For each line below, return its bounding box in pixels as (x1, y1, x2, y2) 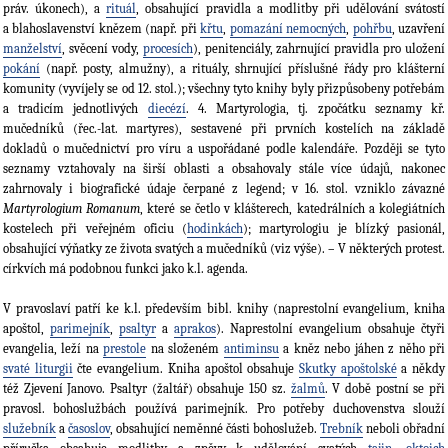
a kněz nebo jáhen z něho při (278, 341, 446, 357)
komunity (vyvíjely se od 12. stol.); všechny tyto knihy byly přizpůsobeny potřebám (3, 81, 445, 97)
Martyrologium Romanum (3, 201, 141, 217)
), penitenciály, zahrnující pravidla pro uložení (192, 41, 445, 57)
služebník (3, 421, 56, 437)
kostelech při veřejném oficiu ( (3, 221, 187, 237)
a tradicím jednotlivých (3, 101, 148, 117)
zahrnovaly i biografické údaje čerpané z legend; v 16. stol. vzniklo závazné (3, 181, 445, 197)
